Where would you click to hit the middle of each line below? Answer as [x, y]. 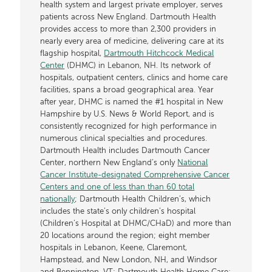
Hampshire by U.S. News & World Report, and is [127, 115]
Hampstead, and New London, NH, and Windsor [129, 260]
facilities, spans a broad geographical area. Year [127, 90]
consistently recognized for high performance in [129, 127]
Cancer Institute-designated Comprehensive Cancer [135, 175]
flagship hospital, [72, 54]
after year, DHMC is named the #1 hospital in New [132, 103]
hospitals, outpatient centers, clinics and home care [134, 78]
